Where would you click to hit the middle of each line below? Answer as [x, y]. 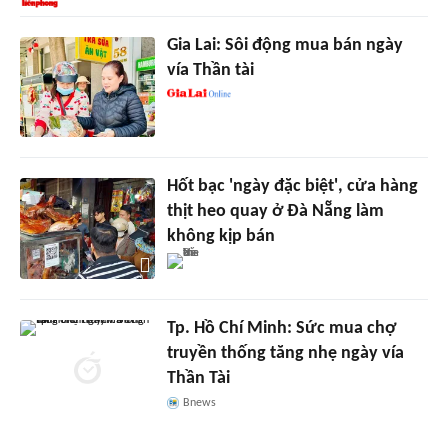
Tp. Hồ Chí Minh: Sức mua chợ [281, 329]
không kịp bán [220, 237]
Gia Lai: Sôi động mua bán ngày [284, 45]
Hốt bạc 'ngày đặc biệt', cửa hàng [292, 187]
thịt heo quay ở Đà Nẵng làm [275, 212]
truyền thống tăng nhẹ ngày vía [285, 354]
